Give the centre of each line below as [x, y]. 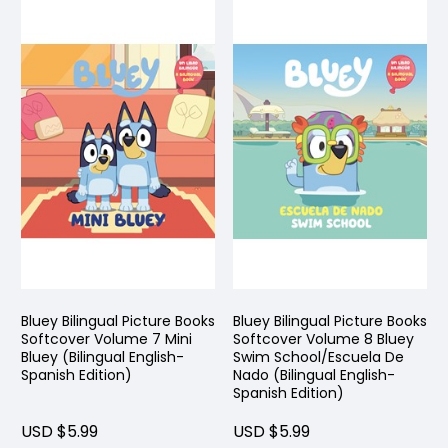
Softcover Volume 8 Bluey [323, 339]
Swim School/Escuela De [318, 357]
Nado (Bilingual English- [314, 375]
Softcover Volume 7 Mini [106, 339]
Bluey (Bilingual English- [102, 357]
